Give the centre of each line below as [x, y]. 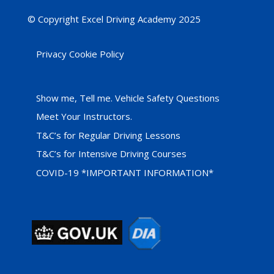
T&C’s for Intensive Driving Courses [111, 154]
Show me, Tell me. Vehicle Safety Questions [128, 98]
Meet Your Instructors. [84, 117]
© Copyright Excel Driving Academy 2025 [114, 19]
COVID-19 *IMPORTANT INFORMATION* [124, 172]
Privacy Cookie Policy [80, 54]
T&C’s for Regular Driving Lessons [108, 135]
